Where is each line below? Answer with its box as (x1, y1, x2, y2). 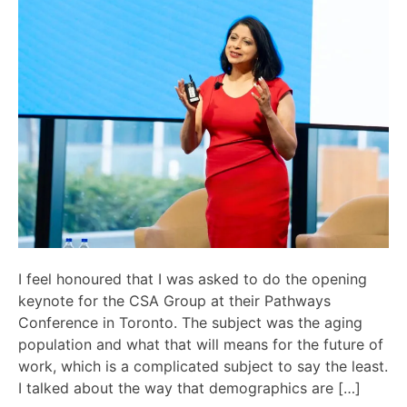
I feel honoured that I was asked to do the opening (18, 270, 367, 289)
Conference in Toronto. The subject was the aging (18, 313, 362, 333)
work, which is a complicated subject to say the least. (18, 357, 388, 376)
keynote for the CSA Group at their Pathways (18, 292, 331, 311)
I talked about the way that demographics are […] (18, 379, 361, 398)
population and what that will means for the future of (18, 335, 383, 354)
